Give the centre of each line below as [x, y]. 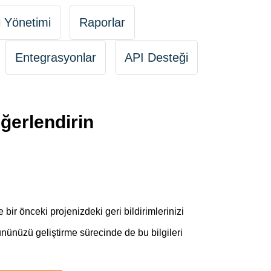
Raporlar [102, 22]
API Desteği [156, 57]
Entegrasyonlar [56, 57]
